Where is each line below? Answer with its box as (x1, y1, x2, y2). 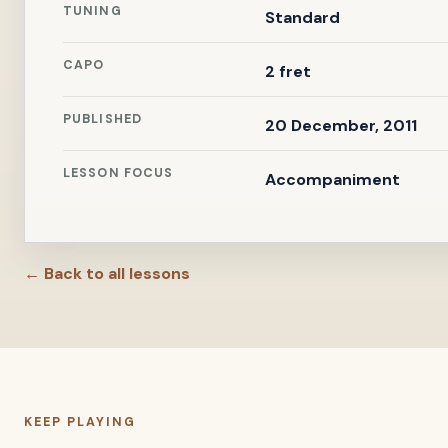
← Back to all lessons (24, 263, 190, 284)
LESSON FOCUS (63, 165, 174, 181)
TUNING (63, 3, 122, 19)
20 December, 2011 (264, 115, 417, 136)
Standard (264, 7, 340, 28)
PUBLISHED (63, 111, 143, 127)
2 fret (264, 61, 311, 82)
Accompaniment (264, 169, 400, 190)
